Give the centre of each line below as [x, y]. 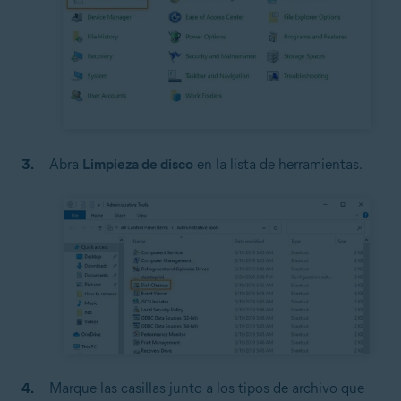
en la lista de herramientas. [278, 164]
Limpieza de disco [138, 164]
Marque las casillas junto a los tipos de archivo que [207, 388]
